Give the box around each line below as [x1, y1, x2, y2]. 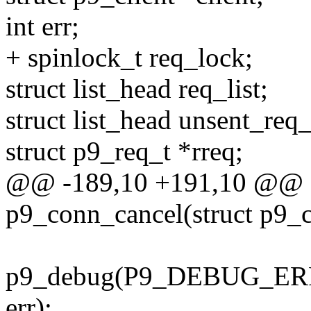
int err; [6, 11, 79, 42]
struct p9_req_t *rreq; [6, 136, 243, 167]
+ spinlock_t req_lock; [6, 42, 253, 73]
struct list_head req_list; [6, 74, 268, 104]
